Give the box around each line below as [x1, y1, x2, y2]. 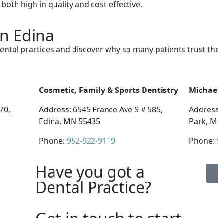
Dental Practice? [35, 177, 151, 198]
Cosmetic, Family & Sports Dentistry [38, 85, 178, 95]
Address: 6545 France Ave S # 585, [38, 104, 163, 115]
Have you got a [35, 161, 145, 182]
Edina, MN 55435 [38, 116, 100, 127]
